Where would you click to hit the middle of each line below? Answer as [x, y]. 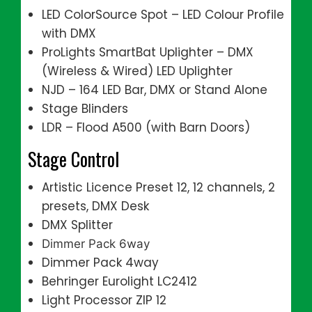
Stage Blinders [85, 109]
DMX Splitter [77, 225]
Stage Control [73, 159]
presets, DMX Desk [95, 206]
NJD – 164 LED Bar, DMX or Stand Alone [155, 90]
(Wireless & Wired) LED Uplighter [137, 71]
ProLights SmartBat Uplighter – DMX [148, 52]
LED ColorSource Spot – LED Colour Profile [163, 15]
